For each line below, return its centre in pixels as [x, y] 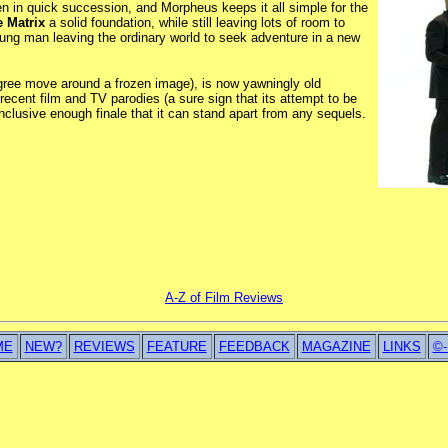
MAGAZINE [336, 346]
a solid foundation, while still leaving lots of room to [195, 22]
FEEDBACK [254, 346]
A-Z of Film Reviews [224, 297]
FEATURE [176, 346]
